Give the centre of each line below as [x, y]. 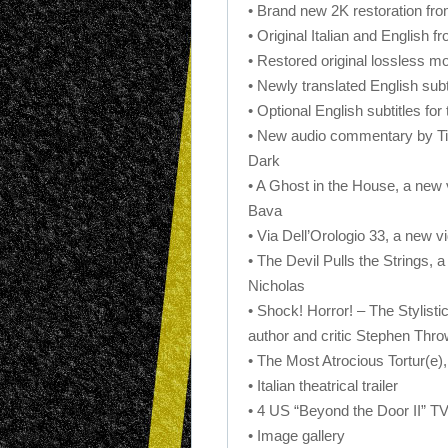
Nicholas [276, 285]
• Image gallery [296, 435]
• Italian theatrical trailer [323, 385]
